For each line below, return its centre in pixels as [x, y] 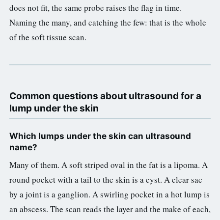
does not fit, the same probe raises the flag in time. [96, 7]
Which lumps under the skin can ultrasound [100, 136]
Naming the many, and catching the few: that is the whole [108, 22]
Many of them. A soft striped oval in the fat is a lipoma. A [109, 165]
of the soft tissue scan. [48, 37]
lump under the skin [54, 108]
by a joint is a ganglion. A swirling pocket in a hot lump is [110, 194]
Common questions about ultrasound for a [105, 96]
